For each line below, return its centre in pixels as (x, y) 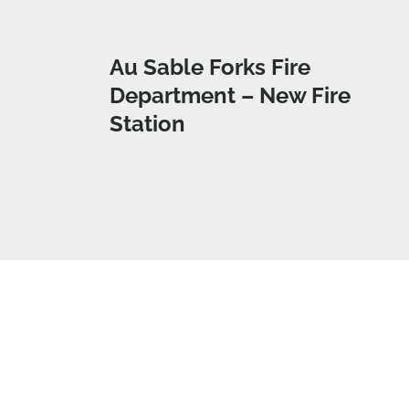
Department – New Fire (230, 96)
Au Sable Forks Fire (210, 68)
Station (147, 124)
